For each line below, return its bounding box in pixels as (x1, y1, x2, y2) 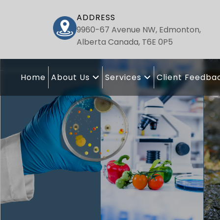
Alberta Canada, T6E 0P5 (77, 36, 173, 48)
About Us (51, 72, 92, 83)
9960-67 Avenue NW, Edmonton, (77, 24, 201, 35)
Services (105, 72, 144, 83)
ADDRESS (77, 11, 116, 23)
